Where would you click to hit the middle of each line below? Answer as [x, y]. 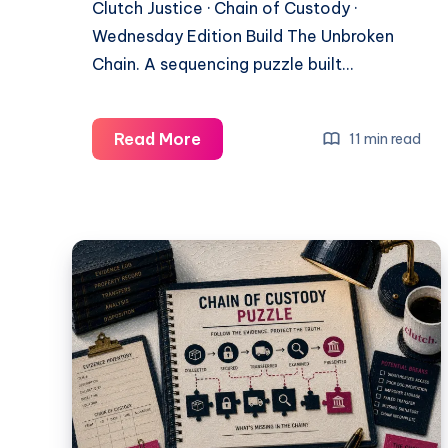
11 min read [384, 138]
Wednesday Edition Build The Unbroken [243, 36]
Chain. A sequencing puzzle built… [222, 64]
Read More [157, 139]
